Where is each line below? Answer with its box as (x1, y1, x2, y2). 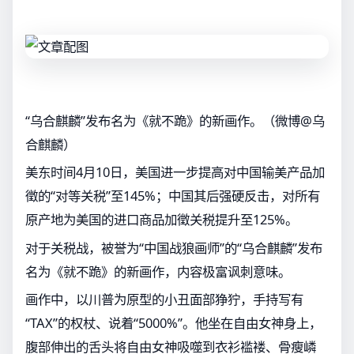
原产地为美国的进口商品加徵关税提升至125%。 (25, 210, 298, 229)
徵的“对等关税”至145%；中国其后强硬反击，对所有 (25, 186, 320, 205)
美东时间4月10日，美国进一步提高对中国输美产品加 (25, 163, 325, 182)
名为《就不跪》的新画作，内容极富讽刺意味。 (25, 262, 291, 281)
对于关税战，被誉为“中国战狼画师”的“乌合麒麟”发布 (25, 238, 322, 257)
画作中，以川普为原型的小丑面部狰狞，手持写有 (25, 290, 303, 309)
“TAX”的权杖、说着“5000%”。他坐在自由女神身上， (25, 314, 322, 333)
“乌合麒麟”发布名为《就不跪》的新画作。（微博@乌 (25, 111, 325, 130)
